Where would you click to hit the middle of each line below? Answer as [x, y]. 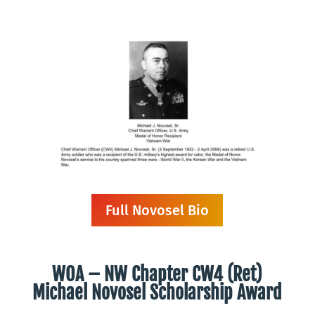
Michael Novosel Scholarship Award [157, 293]
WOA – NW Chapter [122, 275]
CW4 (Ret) [227, 275]
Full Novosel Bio [157, 211]
